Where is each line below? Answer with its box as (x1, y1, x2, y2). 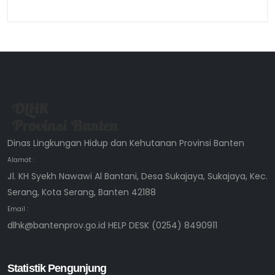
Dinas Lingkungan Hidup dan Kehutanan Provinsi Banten (7, 137, 244, 150)
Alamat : (7, 156, 34, 165)
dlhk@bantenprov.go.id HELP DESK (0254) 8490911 (7, 219, 217, 232)
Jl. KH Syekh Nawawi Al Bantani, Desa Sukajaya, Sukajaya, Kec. (7, 170, 268, 183)
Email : (7, 205, 28, 214)
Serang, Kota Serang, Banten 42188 (7, 186, 156, 199)
